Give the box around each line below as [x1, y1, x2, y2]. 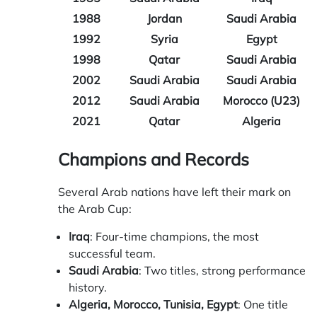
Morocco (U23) [223, 93, 300, 108]
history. [69, 280, 107, 295]
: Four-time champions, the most [90, 229, 259, 244]
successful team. [69, 246, 156, 261]
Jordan [146, 11, 182, 26]
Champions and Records [58, 149, 249, 171]
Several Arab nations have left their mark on [58, 185, 291, 200]
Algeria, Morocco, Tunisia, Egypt [69, 297, 238, 312]
